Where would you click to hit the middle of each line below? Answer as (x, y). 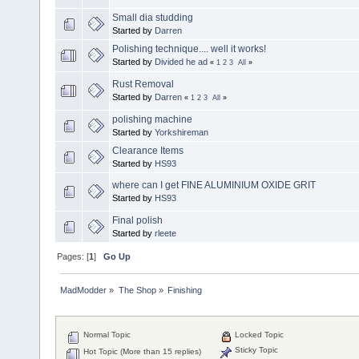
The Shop (137, 290)
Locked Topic (258, 335)
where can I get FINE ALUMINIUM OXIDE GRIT (214, 185)
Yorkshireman (182, 132)
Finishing (184, 290)
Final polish (137, 220)
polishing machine (152, 119)
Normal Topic (106, 335)
